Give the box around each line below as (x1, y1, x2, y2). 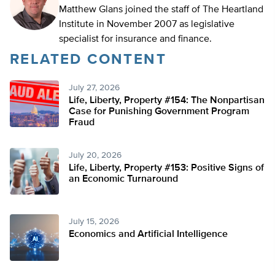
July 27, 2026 (69, 83, 120, 93)
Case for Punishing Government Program (69, 107, 249, 117)
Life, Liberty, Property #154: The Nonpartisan (69, 96, 265, 106)
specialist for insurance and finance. (59, 34, 212, 45)
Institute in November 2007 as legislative (59, 20, 234, 30)
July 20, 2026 (69, 151, 122, 160)
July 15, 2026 (69, 217, 119, 227)
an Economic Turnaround (69, 174, 178, 185)
